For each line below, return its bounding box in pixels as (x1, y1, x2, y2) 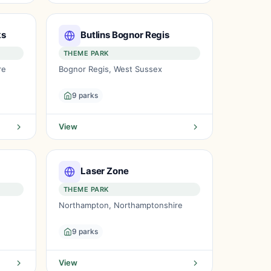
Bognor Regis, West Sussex (59, 64, 162, 74)
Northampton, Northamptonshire (59, 200, 183, 210)
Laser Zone (80, 165, 129, 177)
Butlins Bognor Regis (80, 28, 169, 41)
